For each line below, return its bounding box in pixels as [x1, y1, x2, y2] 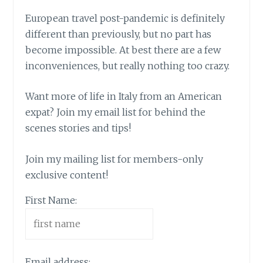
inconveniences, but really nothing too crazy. [25, 59, 230, 72]
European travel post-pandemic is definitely [25, 12, 225, 24]
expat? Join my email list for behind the [25, 106, 206, 119]
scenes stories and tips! [25, 122, 131, 134]
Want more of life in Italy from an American [25, 90, 222, 103]
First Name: [25, 194, 77, 206]
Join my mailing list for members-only [25, 153, 204, 165]
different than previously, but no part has [25, 28, 212, 40]
